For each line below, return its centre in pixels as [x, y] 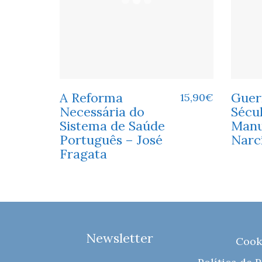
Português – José [111, 139]
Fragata [83, 154]
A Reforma [91, 97]
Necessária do [102, 111]
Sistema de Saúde [112, 125]
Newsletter [119, 238]
